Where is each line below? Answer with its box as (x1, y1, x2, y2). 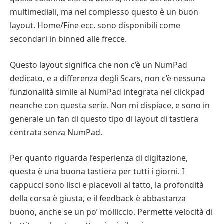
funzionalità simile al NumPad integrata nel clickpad (10, 86, 205, 97)
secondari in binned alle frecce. (10, 33, 127, 44)
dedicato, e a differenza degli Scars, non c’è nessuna (10, 72, 205, 84)
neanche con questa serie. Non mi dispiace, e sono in (10, 99, 210, 111)
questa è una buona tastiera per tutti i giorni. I (10, 166, 184, 177)
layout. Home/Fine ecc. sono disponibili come (10, 19, 180, 31)
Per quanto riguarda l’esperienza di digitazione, (10, 152, 188, 164)
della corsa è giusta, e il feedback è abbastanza (10, 193, 186, 204)
